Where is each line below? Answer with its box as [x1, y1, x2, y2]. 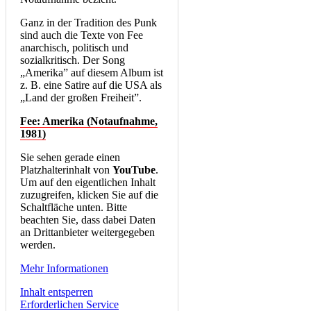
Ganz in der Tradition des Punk [20, 17, 157, 29]
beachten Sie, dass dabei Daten [20, 214, 155, 226]
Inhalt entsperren [20, 286, 93, 299]
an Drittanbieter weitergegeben [20, 226, 155, 239]
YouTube [112, 164, 155, 176]
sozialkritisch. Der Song [20, 54, 125, 67]
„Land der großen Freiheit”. [20, 92, 142, 104]
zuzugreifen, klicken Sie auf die [20, 189, 158, 201]
